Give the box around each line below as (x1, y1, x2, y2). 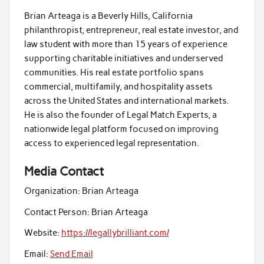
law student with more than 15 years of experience (24, 38, 227, 49)
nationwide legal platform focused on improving (24, 123, 219, 134)
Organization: (24, 186, 80, 197)
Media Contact (24, 164, 104, 179)
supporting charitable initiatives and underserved (24, 52, 223, 64)
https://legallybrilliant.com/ (61, 227, 169, 239)
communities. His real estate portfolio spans (24, 67, 204, 78)
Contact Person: (24, 206, 90, 217)
